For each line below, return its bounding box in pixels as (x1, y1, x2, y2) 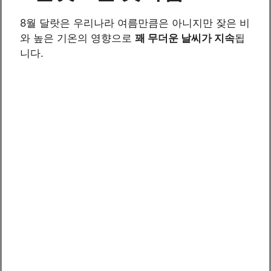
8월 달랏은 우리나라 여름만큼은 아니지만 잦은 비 (20, 16, 250, 29)
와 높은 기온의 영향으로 (20, 31, 135, 44)
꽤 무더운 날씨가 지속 (135, 31, 235, 44)
